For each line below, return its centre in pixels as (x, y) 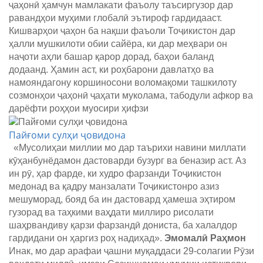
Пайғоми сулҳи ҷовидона (67, 135)
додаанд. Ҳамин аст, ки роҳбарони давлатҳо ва (111, 69)
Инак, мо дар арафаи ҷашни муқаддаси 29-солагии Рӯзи (131, 251)
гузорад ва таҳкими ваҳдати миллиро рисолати (111, 212)
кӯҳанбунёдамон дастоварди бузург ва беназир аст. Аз (127, 160)
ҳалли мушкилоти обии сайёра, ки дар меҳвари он (118, 43)
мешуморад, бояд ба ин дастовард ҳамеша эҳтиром (122, 199)
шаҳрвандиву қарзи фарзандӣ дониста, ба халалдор (123, 225)
